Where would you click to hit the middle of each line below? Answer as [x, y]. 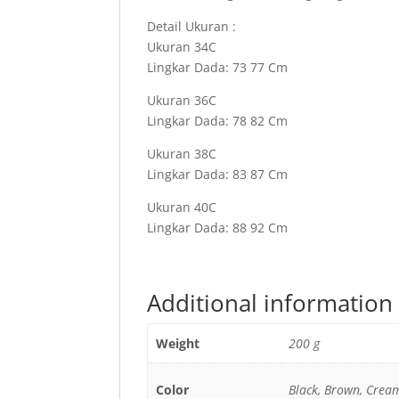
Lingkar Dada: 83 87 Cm [218, 175]
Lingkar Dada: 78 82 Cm [218, 121]
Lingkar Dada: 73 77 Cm [218, 68]
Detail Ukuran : [192, 27]
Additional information [270, 303]
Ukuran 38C [182, 154]
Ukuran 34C [182, 47]
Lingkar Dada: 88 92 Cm [218, 228]
